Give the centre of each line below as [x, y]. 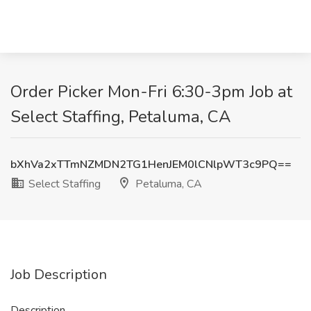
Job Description [59, 275]
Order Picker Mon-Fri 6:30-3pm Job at [151, 92]
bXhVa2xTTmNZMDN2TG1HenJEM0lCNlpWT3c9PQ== [151, 165]
